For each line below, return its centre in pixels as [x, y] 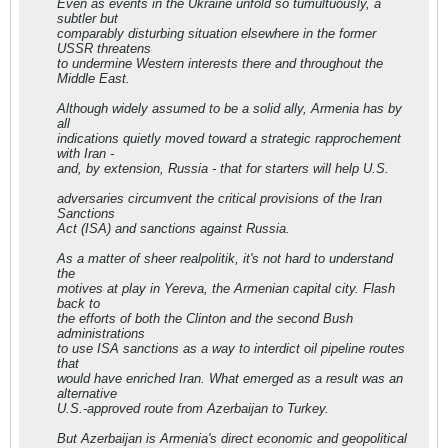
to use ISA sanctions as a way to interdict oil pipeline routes [231, 348]
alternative [87, 393]
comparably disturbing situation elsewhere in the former [216, 33]
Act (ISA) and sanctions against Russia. [173, 228]
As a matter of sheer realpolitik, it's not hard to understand [225, 258]
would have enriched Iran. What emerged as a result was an [230, 378]
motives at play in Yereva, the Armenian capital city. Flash [226, 288]
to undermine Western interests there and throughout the [220, 63]
